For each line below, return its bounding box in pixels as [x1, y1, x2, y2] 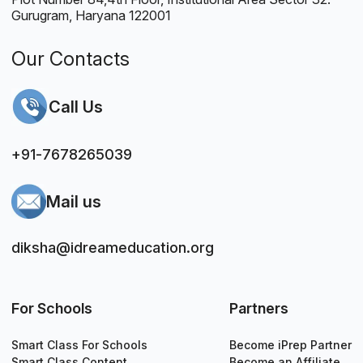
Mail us [46, 191, 102, 211]
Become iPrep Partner [229, 338, 352, 352]
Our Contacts [11, 47, 130, 71]
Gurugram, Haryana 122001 [11, 7, 171, 24]
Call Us [49, 97, 104, 117]
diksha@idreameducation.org [11, 239, 215, 257]
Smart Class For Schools [11, 338, 147, 352]
